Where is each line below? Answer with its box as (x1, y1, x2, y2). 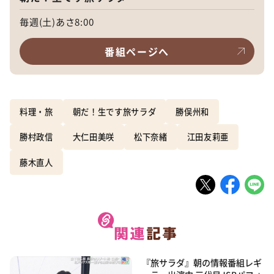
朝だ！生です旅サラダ (72, 105, 157, 117)
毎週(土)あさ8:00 (20, 14, 94, 28)
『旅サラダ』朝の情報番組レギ (142, 256, 262, 269)
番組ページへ (105, 43, 169, 59)
